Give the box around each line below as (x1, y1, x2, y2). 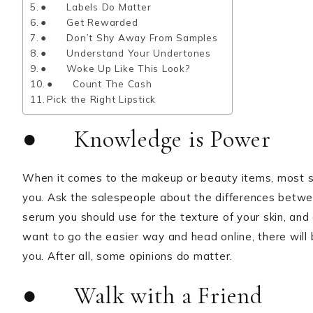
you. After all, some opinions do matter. (22, 249, 233, 263)
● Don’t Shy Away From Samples (41, 31, 218, 43)
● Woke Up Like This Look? (41, 62, 190, 74)
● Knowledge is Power (22, 125, 271, 154)
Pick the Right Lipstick (46, 93, 156, 105)
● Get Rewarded (41, 16, 138, 28)
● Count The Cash (46, 78, 152, 89)
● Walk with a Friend (22, 282, 263, 310)
